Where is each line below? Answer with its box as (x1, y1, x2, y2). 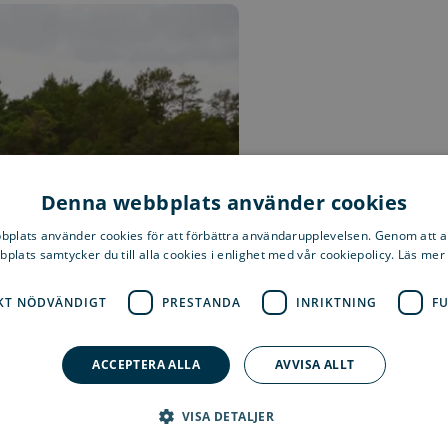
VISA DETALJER (182, 408, 275, 425)
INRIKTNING (295, 293, 377, 311)
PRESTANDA (161, 293, 241, 311)
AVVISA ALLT (275, 356, 355, 373)
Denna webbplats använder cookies (40, 189, 408, 216)
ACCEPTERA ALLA (92, 356, 201, 373)
